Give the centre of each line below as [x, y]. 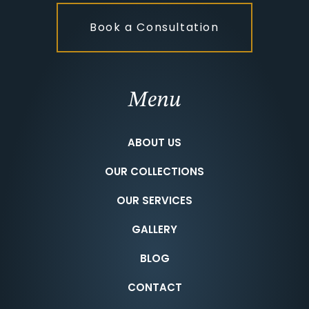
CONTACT [154, 288]
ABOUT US [154, 143]
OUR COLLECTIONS [154, 172]
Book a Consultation [154, 28]
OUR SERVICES [154, 201]
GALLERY [154, 230]
